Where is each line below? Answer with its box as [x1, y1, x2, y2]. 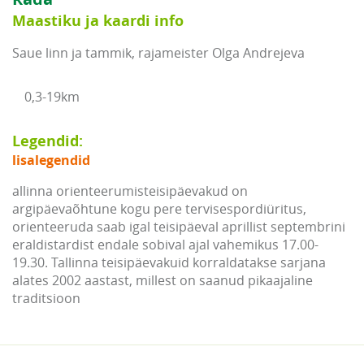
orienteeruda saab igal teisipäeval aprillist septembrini [12, 217, 345, 236]
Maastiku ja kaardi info [12, 10, 184, 31]
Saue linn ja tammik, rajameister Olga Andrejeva [12, 43, 305, 62]
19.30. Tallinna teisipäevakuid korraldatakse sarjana [12, 253, 326, 271]
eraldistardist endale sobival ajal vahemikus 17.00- [12, 235, 318, 253]
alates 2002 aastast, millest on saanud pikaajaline [12, 271, 313, 289]
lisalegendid [12, 150, 90, 169]
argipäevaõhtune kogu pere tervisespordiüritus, [12, 199, 306, 218]
